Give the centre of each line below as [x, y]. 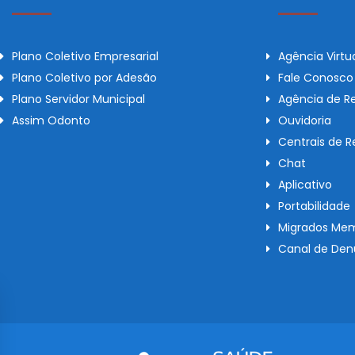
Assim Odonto [51, 121]
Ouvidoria [305, 121]
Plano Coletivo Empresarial [85, 57]
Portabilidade [314, 206]
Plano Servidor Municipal [78, 99]
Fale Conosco [316, 78]
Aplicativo [305, 185]
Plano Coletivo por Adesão [84, 78]
